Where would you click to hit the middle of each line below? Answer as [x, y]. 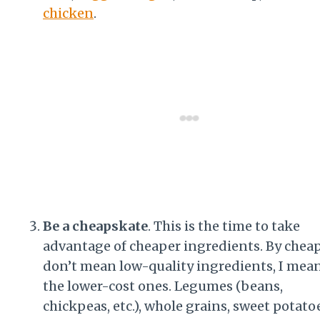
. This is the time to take [224, 226]
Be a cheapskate [95, 226]
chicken [68, 13]
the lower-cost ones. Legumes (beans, [163, 286]
